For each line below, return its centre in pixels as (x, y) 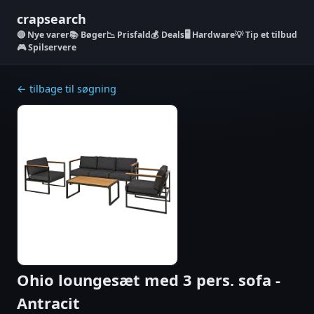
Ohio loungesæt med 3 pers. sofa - (149, 280)
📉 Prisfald (129, 35)
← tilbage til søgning (67, 88)
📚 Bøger (88, 35)
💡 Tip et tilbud (266, 35)
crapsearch (52, 19)
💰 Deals (168, 35)
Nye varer (48, 35)
